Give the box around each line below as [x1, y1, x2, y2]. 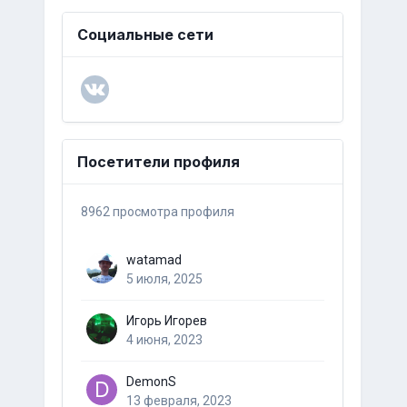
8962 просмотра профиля [80, 204, 234, 219]
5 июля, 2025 [125, 272, 203, 286]
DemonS [125, 374, 176, 389]
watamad [125, 253, 182, 267]
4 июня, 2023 [125, 333, 203, 347]
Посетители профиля [76, 153, 240, 171]
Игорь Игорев [125, 313, 207, 328]
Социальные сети [76, 25, 213, 44]
